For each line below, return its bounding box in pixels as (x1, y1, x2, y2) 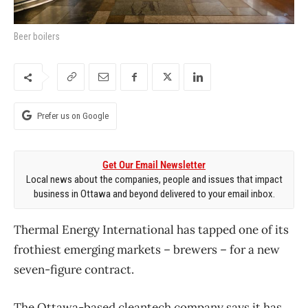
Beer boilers (14, 30, 60, 42)
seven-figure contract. (14, 261, 134, 277)
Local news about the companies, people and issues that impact (25, 173, 283, 186)
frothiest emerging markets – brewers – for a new (14, 241, 280, 257)
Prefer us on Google (37, 110, 109, 121)
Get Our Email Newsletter (102, 158, 206, 171)
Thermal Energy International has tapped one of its (14, 221, 289, 237)
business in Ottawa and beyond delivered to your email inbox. (33, 187, 275, 200)
